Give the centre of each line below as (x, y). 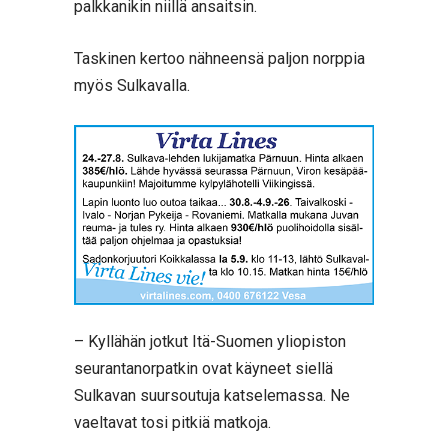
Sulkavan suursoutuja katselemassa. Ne (212, 395)
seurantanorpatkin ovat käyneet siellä (203, 368)
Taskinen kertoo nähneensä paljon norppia (219, 59)
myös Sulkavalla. (132, 86)
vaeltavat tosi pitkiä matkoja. (172, 422)
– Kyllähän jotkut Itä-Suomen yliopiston (210, 341)
